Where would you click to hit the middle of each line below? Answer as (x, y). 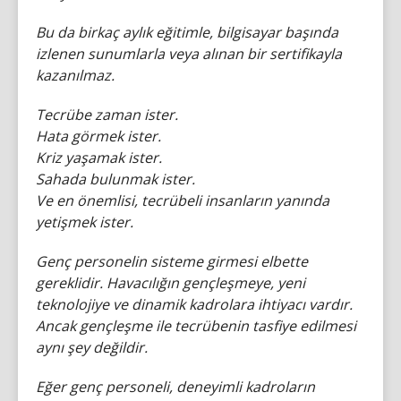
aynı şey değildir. (92, 347)
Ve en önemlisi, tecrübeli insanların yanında (183, 200)
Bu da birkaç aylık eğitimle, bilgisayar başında (187, 32)
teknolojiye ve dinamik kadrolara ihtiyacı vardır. (194, 304)
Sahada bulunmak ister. (115, 179)
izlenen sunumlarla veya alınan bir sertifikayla (189, 53)
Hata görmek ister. (98, 136)
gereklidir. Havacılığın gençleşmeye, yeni (171, 282)
